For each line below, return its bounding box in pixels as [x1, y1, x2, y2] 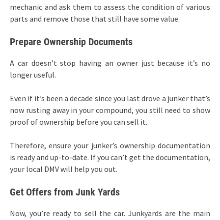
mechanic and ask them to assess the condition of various [10, 1, 210, 12]
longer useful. [10, 69, 56, 80]
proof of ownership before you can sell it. [10, 116, 147, 127]
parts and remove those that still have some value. [10, 13, 180, 24]
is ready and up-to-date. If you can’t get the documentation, [10, 152, 210, 162]
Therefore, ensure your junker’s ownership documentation [10, 140, 210, 150]
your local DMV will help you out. [10, 164, 117, 174]
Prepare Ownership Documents [10, 35, 133, 48]
